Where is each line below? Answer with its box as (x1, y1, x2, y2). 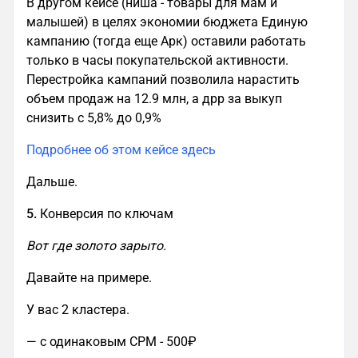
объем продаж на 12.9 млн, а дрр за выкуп (26, 91, 282, 107)
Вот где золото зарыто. (26, 238, 166, 254)
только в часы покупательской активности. (26, 53, 288, 69)
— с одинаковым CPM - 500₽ (26, 334, 200, 350)
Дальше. (26, 174, 78, 190)
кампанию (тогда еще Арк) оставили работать (26, 34, 306, 50)
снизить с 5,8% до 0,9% (26, 110, 161, 126)
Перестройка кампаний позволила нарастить (26, 72, 300, 88)
